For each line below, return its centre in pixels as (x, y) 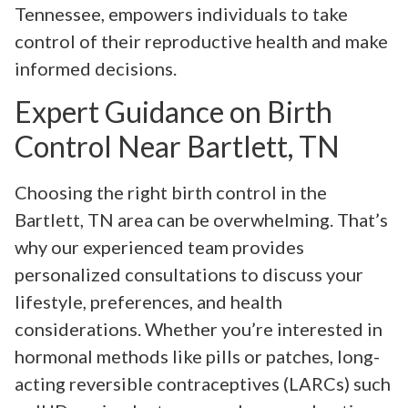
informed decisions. (96, 68)
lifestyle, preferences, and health (148, 302)
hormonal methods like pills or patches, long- (197, 357)
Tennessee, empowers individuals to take (181, 13)
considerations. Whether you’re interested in (199, 329)
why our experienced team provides (159, 247)
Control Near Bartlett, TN (177, 147)
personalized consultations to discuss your (189, 275)
